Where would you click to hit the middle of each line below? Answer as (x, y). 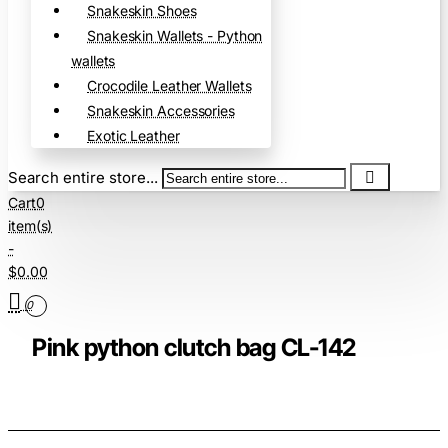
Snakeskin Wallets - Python (175, 35)
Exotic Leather (133, 135)
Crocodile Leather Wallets (169, 85)
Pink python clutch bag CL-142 (194, 347)
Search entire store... (83, 177)
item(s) (30, 225)
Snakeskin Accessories (161, 110)
